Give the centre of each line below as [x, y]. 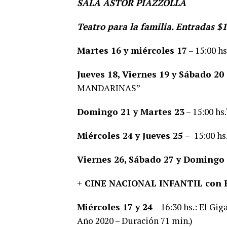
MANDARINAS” [109, 88]
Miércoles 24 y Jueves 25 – [135, 135]
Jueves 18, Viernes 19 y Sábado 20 [150, 74]
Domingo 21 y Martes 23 [131, 111]
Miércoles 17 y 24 [115, 207]
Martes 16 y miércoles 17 [132, 50]
